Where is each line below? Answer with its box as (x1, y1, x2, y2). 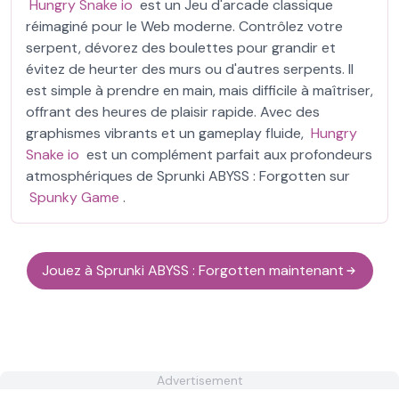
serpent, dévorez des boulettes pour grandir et (26, 38, 336, 57)
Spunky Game (29, 188, 119, 207)
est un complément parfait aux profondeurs (83, 145, 372, 164)
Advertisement (156, 372, 243, 388)
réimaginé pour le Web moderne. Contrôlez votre (26, 17, 343, 36)
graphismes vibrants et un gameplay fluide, (26, 124, 307, 142)
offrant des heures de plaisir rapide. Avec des (26, 102, 320, 121)
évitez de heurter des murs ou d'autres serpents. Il (26, 60, 354, 78)
